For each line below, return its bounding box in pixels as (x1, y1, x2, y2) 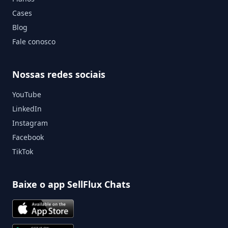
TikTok (12, 146, 33, 156)
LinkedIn (12, 103, 42, 113)
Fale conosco (12, 36, 55, 46)
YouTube (12, 89, 41, 99)
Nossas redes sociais (12, 68, 105, 80)
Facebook (12, 132, 44, 142)
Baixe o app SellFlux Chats (12, 178, 130, 190)
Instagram (12, 118, 48, 128)
